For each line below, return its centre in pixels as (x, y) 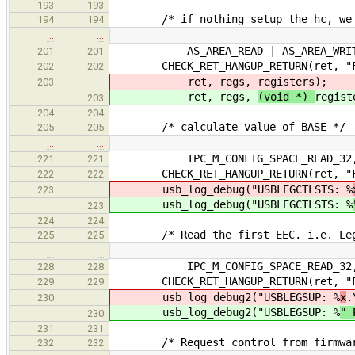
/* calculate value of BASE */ (228, 126)
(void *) (286, 96)
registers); (292, 81)
